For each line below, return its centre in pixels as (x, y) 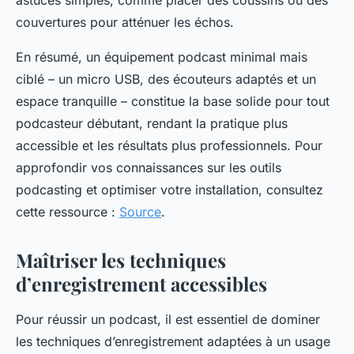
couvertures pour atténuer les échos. (125, 23)
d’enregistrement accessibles (141, 284)
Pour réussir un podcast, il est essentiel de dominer (168, 320)
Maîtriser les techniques (121, 260)
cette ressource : (68, 212)
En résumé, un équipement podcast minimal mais (162, 57)
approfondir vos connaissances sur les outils (149, 168)
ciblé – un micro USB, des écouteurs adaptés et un (166, 79)
